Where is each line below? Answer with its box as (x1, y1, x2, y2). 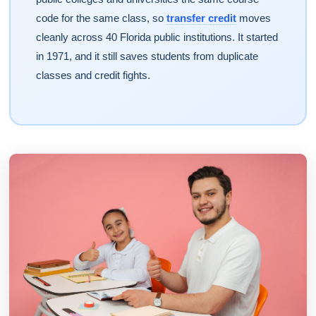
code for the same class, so (35, 12, 166, 24)
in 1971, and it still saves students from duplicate (35, 50, 258, 62)
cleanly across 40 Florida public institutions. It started (35, 31, 278, 43)
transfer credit (166, 12, 236, 24)
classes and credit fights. (35, 69, 150, 81)
